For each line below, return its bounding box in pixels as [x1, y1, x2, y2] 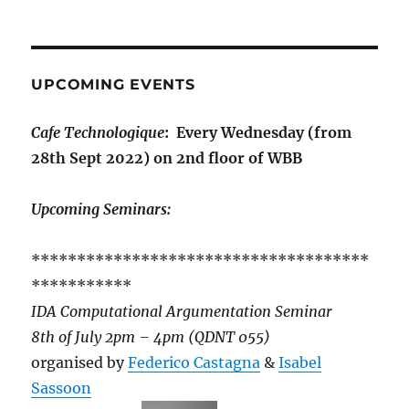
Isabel [278, 353, 322, 372]
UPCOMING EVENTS [31, 76, 195, 94]
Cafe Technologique [31, 123, 165, 142]
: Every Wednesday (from [164, 123, 352, 142]
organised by [31, 353, 129, 372]
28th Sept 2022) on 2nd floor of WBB [31, 149, 303, 168]
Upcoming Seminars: [31, 200, 172, 219]
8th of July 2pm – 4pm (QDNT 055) [31, 328, 271, 347]
